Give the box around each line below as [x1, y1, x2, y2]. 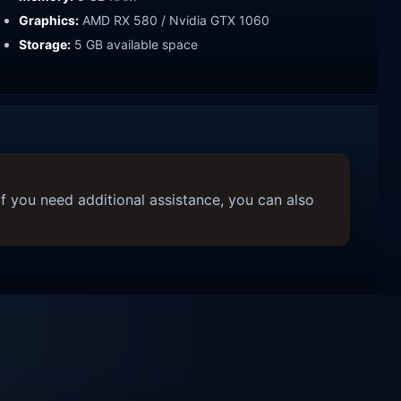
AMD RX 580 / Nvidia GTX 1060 [79, 12, 269, 28]
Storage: [19, 36, 71, 52]
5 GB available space [71, 36, 198, 52]
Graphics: [19, 12, 79, 28]
